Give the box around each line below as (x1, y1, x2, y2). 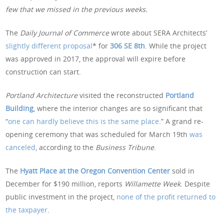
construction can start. (5, 67, 81, 77)
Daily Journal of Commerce (20, 28, 111, 38)
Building (5, 103, 34, 113)
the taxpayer (5, 205, 48, 215)
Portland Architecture (5, 90, 78, 100)
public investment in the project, (5, 192, 117, 202)
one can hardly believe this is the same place (8, 116, 159, 126)
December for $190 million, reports (5, 179, 125, 189)
